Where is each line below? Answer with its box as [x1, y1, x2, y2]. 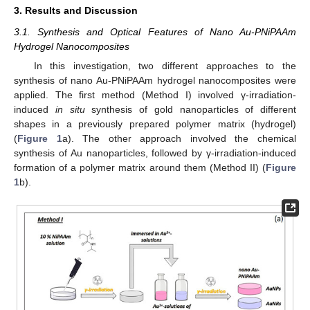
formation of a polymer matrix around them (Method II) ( [14, 162, 266, 174]
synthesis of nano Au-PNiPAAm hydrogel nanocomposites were [14, 75, 296, 86]
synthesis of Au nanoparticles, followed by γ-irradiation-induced [14, 147, 296, 159]
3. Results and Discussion [14, 4, 138, 16]
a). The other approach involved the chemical [62, 133, 297, 145]
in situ [55, 104, 85, 116]
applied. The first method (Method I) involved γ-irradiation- [14, 89, 296, 101]
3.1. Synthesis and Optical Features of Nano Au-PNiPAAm [14, 26, 296, 37]
